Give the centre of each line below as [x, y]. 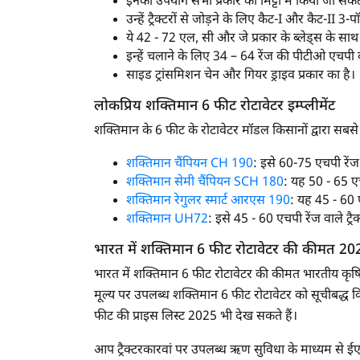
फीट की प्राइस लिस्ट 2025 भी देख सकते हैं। [196, 317]
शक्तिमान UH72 [167, 219]
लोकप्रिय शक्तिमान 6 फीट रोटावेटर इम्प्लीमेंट [215, 106]
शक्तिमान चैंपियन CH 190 [190, 164]
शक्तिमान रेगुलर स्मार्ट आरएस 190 [208, 201]
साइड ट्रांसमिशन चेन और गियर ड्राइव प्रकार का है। [241, 76]
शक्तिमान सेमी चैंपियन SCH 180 [205, 182]
